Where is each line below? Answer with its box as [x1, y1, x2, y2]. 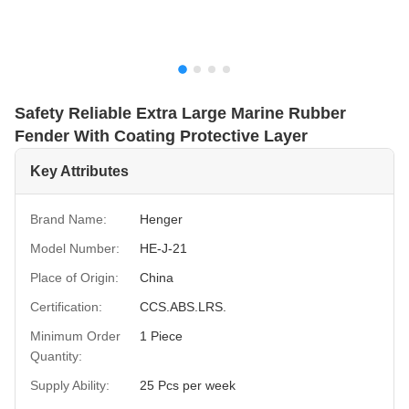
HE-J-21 [140, 241, 187, 256]
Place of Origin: [30, 270, 119, 285]
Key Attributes [30, 163, 129, 179]
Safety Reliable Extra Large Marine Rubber [15, 104, 346, 122]
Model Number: [30, 241, 120, 256]
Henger [140, 212, 183, 226]
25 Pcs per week [140, 378, 236, 393]
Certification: [30, 299, 102, 314]
